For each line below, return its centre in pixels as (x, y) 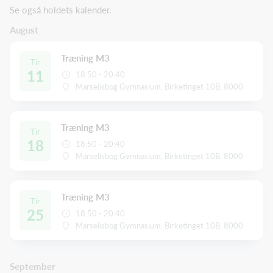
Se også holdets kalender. (61, 10)
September (33, 266)
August (24, 30)
